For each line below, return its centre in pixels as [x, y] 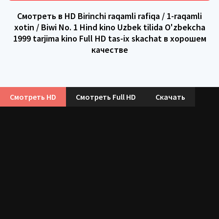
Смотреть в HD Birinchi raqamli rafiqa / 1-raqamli [109, 16]
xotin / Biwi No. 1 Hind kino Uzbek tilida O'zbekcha [109, 27]
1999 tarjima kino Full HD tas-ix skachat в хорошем [109, 38]
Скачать [170, 97]
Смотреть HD [33, 97]
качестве [109, 49]
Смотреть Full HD [106, 97]
